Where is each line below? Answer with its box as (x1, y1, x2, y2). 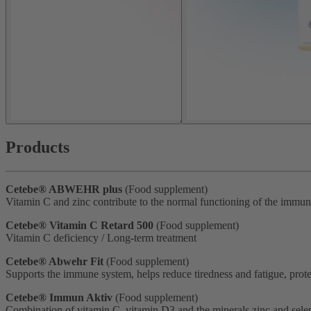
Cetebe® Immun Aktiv (6, 291, 112, 303)
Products (6, 137, 69, 156)
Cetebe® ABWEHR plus (6, 183, 125, 195)
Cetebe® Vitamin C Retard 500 (6, 219, 153, 231)
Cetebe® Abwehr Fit (6, 255, 103, 267)
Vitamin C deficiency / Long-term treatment (6, 231, 196, 244)
